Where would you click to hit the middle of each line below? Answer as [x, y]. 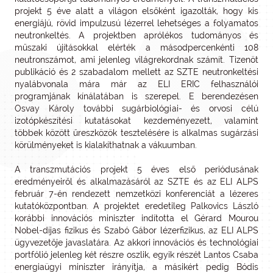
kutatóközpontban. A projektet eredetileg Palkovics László [136, 206]
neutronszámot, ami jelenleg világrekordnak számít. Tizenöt [136, 60]
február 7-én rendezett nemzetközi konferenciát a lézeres [136, 194]
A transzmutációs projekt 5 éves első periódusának [136, 169]
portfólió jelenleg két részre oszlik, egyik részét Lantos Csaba [136, 255]
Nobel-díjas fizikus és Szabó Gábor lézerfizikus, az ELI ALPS [136, 230]
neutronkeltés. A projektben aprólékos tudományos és [136, 35]
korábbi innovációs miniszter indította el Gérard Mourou [136, 218]
